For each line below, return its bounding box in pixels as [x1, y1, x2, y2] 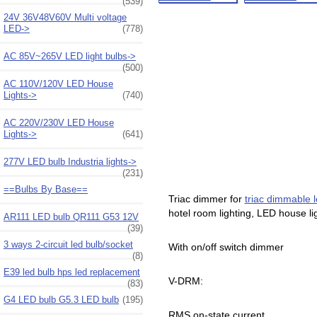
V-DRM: [168, 275, 206, 287]
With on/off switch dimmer [168, 241, 284, 253]
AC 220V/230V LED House [4, 117, 114, 128]
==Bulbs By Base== [4, 183, 88, 195]
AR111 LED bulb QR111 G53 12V [4, 211, 139, 222]
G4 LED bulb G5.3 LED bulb [4, 294, 119, 305]
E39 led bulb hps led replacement [4, 266, 140, 277]
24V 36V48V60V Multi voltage [4, 11, 127, 23]
